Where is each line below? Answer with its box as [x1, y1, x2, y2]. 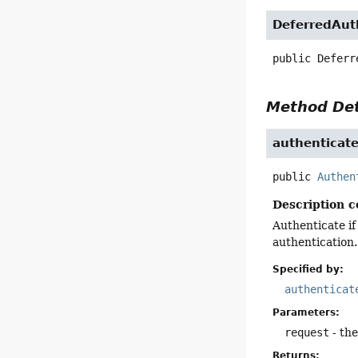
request [284, 325, 330, 339]
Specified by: [272, 263, 344, 275]
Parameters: [272, 306, 340, 318]
